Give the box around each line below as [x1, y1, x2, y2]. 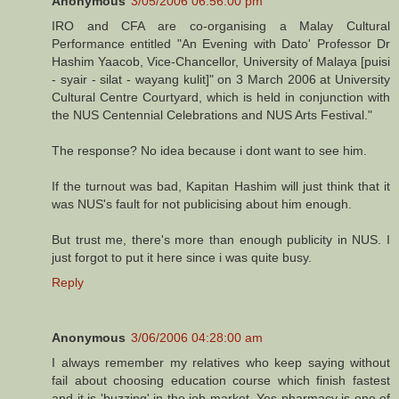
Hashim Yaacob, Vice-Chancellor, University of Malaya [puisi [52, 54, 390, 69]
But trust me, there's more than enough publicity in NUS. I [52, 232, 390, 248]
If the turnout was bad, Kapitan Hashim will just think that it [52, 179, 390, 194]
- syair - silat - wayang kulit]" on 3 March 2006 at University [52, 72, 390, 87]
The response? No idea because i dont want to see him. [52, 143, 367, 159]
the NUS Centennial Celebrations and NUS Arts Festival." [52, 108, 372, 123]
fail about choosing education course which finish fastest [52, 373, 390, 388]
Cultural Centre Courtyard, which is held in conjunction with [52, 90, 390, 105]
